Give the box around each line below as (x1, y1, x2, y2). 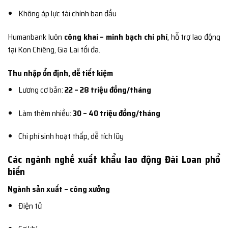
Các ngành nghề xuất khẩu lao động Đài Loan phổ (8, 152, 220, 167)
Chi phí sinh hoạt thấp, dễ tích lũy (18, 130, 124, 143)
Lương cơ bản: (18, 83, 65, 96)
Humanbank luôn (8, 30, 64, 43)
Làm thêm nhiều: (18, 106, 73, 120)
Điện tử (18, 199, 42, 212)
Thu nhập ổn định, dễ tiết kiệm (8, 66, 113, 79)
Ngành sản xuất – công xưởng (8, 182, 110, 195)
